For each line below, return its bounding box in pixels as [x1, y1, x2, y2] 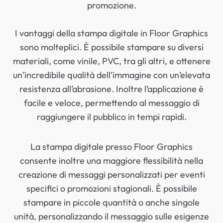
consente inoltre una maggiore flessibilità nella [20, 155, 203, 166]
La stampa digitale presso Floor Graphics [30, 141, 193, 152]
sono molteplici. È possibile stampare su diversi [19, 41, 204, 53]
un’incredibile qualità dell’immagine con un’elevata [13, 69, 210, 81]
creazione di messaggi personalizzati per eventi [18, 169, 205, 180]
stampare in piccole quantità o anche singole [23, 197, 200, 208]
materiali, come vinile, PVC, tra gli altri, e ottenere [12, 55, 211, 67]
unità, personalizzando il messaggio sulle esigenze [14, 211, 209, 222]
